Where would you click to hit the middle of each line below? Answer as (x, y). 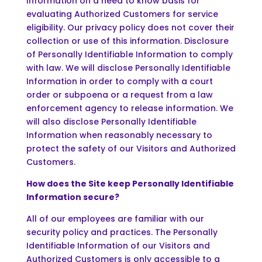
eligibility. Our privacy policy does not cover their (130, 27)
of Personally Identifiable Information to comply (129, 54)
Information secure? (73, 197)
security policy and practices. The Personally (122, 232)
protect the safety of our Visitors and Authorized (131, 148)
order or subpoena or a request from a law (119, 94)
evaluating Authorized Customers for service (122, 14)
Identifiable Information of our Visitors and (118, 245)
